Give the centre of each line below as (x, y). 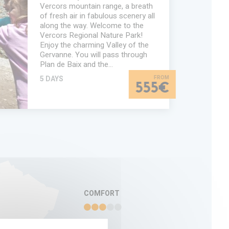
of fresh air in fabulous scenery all (97, 16)
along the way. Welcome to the (91, 25)
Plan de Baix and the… (76, 64)
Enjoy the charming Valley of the (94, 45)
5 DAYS (51, 79)
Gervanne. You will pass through (93, 54)
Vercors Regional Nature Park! (91, 35)
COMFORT (101, 194)
